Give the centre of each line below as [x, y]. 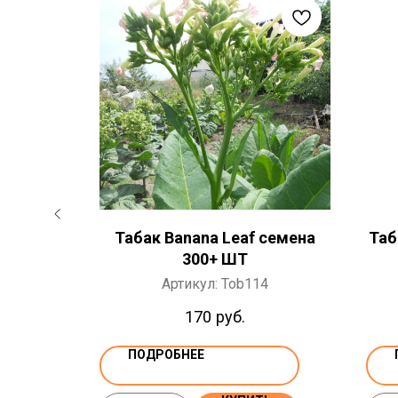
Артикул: [191, 284]
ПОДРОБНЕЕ [166, 355]
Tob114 [245, 284]
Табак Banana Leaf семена [215, 238]
